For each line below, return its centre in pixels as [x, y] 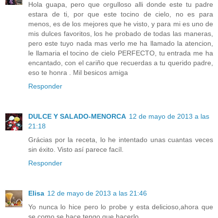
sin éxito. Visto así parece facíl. [76, 150]
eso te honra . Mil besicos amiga [78, 73]
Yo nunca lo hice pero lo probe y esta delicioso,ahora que [121, 207]
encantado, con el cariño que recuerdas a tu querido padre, [121, 63]
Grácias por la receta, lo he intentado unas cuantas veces [121, 140]
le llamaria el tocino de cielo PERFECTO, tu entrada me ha [121, 53]
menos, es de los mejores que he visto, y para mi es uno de [121, 24]
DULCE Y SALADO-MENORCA [77, 117]
